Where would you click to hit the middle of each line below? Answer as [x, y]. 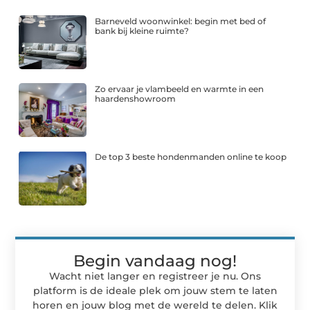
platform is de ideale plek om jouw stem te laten [155, 290]
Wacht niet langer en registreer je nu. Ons [155, 276]
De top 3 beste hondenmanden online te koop [191, 157]
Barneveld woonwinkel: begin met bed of [181, 21]
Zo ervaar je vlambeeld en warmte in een [180, 89]
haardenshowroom [136, 99]
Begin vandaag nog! [155, 261]
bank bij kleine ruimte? [142, 30]
